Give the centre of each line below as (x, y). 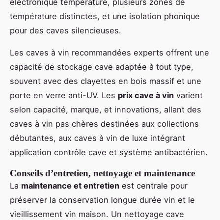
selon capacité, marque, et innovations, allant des (106, 110)
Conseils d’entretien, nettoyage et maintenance (102, 173)
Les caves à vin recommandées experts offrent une (110, 53)
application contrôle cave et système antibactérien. (109, 152)
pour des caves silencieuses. (66, 31)
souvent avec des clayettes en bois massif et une (106, 81)
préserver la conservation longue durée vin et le (102, 200)
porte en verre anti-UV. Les (64, 96)
